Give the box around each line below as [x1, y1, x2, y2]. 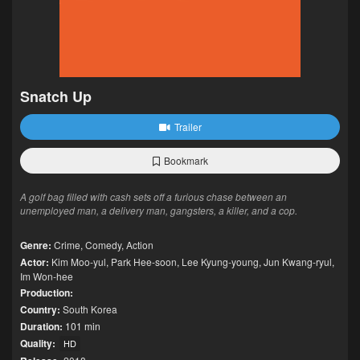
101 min [63, 319, 100, 333]
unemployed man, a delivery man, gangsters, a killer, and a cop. [20, 203, 297, 217]
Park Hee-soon [111, 255, 177, 268]
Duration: [20, 319, 63, 333]
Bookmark [163, 153, 208, 167]
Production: [20, 285, 73, 300]
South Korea [63, 302, 117, 316]
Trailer [174, 120, 202, 133]
